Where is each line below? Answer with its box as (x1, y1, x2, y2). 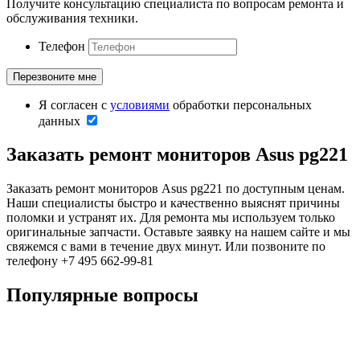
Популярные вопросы (6, 284, 198, 306)
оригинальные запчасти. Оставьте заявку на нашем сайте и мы (6, 225, 350, 239)
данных (39, 113, 80, 128)
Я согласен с (39, 97, 110, 112)
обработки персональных (170, 97, 312, 112)
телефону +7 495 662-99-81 (6, 254, 153, 268)
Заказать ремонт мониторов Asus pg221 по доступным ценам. (6, 182, 345, 196)
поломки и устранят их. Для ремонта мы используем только (6, 211, 335, 225)
